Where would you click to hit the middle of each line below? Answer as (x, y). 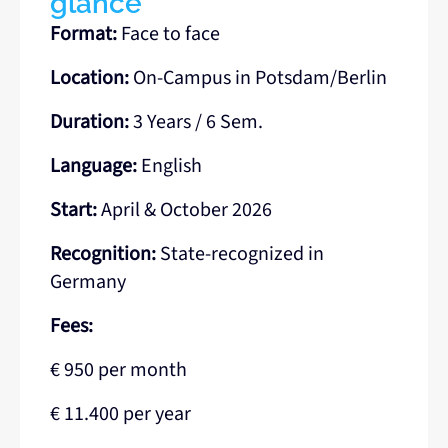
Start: (73, 209)
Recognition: (103, 253)
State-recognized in (240, 253)
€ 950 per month (120, 369)
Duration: (91, 121)
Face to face (170, 33)
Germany (88, 281)
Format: (85, 33)
